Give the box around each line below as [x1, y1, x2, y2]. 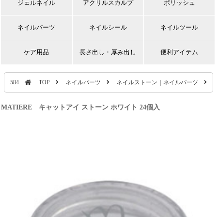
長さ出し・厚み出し [79, 48, 137, 56]
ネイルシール [89, 24, 127, 31]
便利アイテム [160, 48, 199, 56]
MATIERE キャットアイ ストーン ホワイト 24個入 [1, 104, 160, 111]
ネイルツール [160, 24, 199, 31]
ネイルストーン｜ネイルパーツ [116, 79, 198, 86]
